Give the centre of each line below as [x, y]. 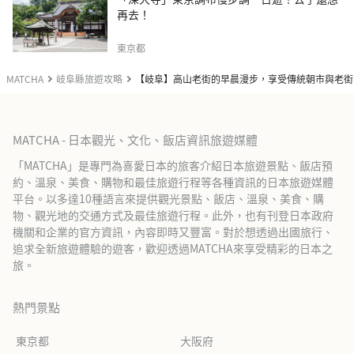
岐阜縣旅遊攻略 [89, 78]
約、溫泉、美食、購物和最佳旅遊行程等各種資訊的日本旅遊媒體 [173, 181]
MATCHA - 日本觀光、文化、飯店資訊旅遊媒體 [135, 139]
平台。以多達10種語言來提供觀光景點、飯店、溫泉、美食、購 [168, 198]
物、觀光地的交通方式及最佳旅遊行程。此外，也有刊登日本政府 [173, 215]
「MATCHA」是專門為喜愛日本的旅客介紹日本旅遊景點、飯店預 [173, 165]
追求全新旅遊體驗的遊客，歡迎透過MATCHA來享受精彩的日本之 [173, 248]
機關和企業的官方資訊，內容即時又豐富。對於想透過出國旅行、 [173, 231]
